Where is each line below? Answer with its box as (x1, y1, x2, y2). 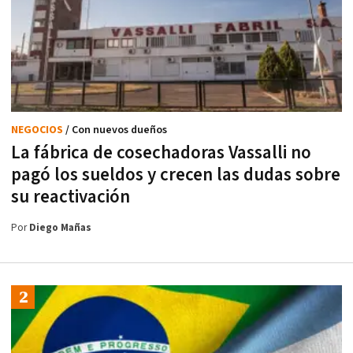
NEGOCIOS (11, 122, 65, 137)
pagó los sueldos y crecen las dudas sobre (11, 162, 340, 187)
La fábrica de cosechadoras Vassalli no (11, 140, 311, 165)
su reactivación (11, 184, 130, 209)
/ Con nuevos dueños (65, 122, 167, 137)
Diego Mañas (29, 221, 91, 235)
